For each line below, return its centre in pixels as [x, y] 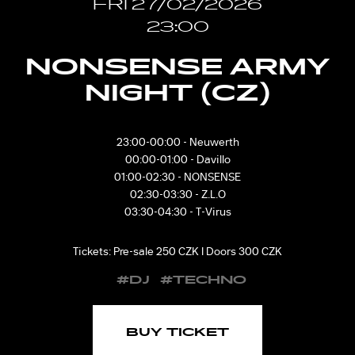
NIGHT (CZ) [177, 93]
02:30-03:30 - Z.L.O [177, 194]
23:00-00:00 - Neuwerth [177, 142]
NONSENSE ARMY [177, 67]
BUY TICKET [177, 332]
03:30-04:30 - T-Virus [177, 212]
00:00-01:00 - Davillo [177, 159]
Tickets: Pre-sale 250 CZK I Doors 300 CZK [177, 251]
